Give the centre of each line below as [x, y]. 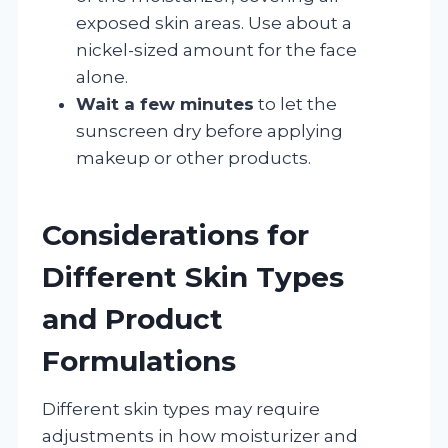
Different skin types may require [181, 408]
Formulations [139, 360]
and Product [132, 318]
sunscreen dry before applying [209, 130]
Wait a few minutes [165, 103]
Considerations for [175, 234]
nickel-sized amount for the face [216, 49]
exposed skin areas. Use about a [214, 22]
